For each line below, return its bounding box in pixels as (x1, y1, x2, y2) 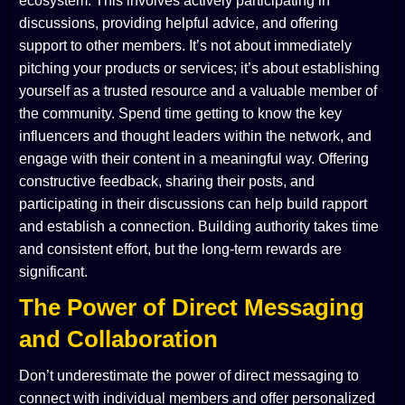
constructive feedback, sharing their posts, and (19, 174, 315, 190)
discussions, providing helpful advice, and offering (19, 15, 338, 32)
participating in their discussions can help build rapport (19, 196, 367, 212)
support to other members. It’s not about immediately (19, 38, 352, 54)
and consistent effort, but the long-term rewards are (19, 241, 342, 258)
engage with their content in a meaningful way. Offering (19, 151, 369, 167)
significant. (19, 264, 88, 280)
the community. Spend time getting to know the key (19, 106, 342, 122)
